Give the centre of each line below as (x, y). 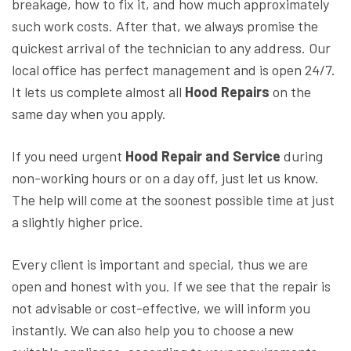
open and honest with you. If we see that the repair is (171, 286)
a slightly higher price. (78, 222)
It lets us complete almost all (98, 92)
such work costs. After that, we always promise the (165, 26)
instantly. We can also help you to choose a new (153, 330)
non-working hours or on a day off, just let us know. (165, 178)
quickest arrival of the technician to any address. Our (171, 48)
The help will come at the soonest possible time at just (173, 200)
